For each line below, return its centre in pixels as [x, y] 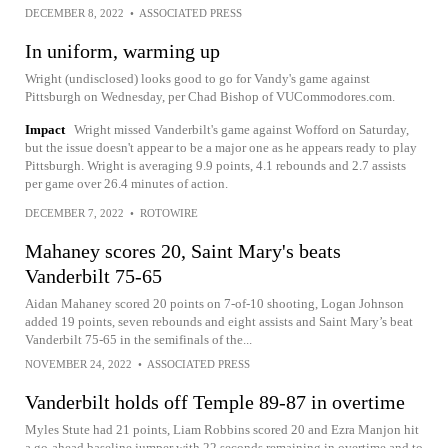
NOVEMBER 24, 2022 [78, 364]
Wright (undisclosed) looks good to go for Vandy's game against [197, 78]
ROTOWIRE [169, 213]
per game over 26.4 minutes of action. [126, 183]
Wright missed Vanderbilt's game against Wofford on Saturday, [241, 129]
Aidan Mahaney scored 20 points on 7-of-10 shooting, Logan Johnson [214, 303]
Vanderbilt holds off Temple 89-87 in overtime [215, 402]
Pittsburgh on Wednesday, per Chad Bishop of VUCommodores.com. [210, 96]
